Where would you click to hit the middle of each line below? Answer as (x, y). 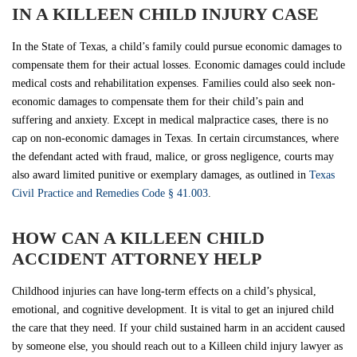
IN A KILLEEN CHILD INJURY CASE (165, 14)
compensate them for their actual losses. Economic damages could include (178, 65)
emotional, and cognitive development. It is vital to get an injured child (173, 309)
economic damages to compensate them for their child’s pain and (158, 101)
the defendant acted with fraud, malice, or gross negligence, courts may (173, 156)
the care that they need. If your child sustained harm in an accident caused (178, 328)
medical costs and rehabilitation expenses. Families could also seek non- (174, 83)
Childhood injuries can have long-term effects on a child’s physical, (164, 291)
